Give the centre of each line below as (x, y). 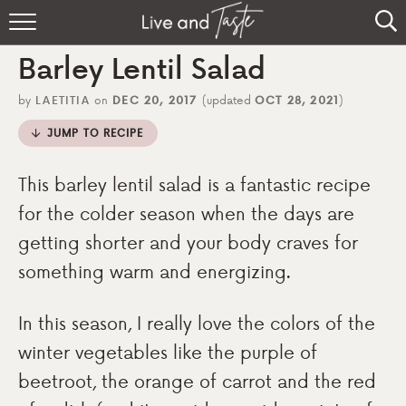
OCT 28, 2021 (297, 100)
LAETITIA (63, 100)
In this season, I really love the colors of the (197, 323)
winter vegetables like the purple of (168, 352)
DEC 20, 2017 (155, 100)
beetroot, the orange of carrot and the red (197, 381)
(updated (228, 100)
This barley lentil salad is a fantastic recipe (194, 184)
